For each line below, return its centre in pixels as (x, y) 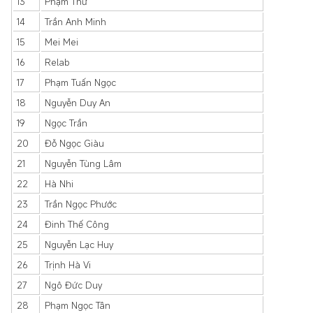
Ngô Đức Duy (73, 285)
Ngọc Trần (66, 123)
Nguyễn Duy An (78, 103)
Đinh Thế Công (77, 224)
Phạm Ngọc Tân (78, 305)
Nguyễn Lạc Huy (79, 245)
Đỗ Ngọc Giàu (74, 143)
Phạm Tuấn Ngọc (80, 82)
